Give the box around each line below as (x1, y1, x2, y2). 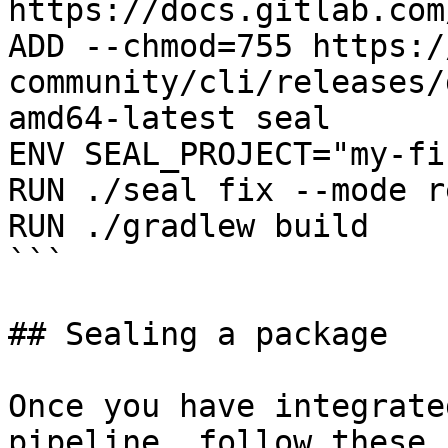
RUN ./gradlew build (8, 208, 369, 244)
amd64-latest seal (8, 100, 331, 136)
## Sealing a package (8, 316, 388, 352)
